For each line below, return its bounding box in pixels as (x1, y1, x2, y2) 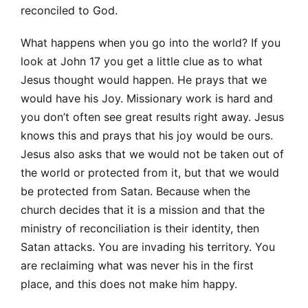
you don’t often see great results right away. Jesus (21, 109, 284, 124)
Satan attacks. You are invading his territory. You (21, 239, 275, 254)
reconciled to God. (21, 3, 118, 17)
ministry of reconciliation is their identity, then (21, 221, 259, 235)
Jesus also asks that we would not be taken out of (21, 146, 284, 161)
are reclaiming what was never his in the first (21, 258, 254, 272)
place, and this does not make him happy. (21, 276, 237, 291)
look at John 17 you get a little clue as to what (21, 54, 263, 68)
